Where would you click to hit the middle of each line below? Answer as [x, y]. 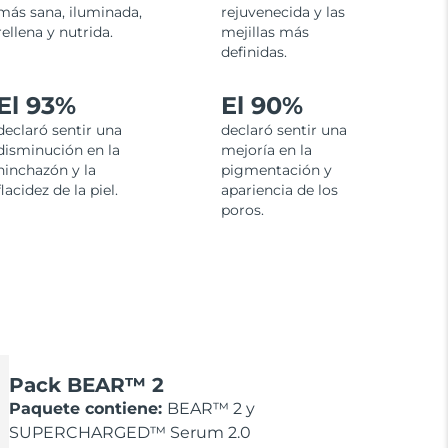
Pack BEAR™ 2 [87, 385]
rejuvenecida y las [282, 12]
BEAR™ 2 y [211, 409]
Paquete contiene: [88, 409]
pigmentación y [276, 170]
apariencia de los [279, 190]
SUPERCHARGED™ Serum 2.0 [130, 433]
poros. [242, 210]
